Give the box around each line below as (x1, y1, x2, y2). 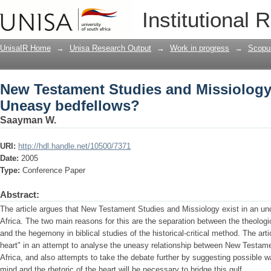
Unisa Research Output (70, 44, 151, 53)
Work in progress (170, 44, 229, 53)
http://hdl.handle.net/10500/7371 (18, 142, 131, 151)
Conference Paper (22, 166, 85, 175)
